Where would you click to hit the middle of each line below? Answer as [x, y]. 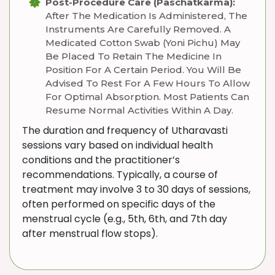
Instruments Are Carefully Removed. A [138, 29]
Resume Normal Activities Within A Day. [139, 110]
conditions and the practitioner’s [101, 160]
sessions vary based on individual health [118, 145]
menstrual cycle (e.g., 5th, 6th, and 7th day [125, 219]
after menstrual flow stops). [90, 234]
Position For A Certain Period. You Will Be [143, 70]
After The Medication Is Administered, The [146, 16]
